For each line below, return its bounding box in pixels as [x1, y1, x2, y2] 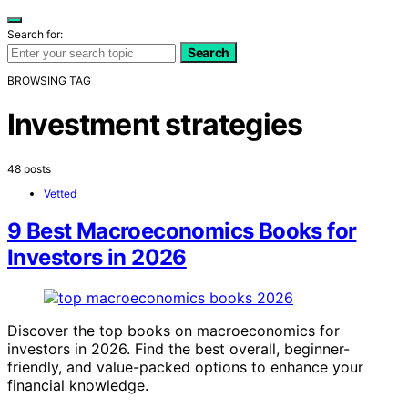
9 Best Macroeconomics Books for [7, 218, 357, 245]
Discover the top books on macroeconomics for [7, 321, 340, 341]
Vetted [44, 186, 76, 200]
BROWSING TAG [7, 73, 91, 87]
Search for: [7, 26, 63, 41]
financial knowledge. [7, 376, 148, 395]
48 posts [7, 161, 51, 176]
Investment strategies [7, 107, 303, 143]
